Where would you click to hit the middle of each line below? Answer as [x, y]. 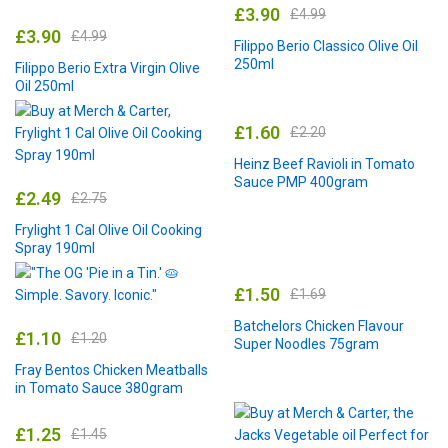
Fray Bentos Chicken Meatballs [111, 369]
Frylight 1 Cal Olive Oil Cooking [108, 229]
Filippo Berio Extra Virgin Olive [107, 67]
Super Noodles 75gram [306, 343]
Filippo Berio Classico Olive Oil [326, 45]
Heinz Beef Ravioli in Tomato [324, 163]
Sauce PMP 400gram [301, 181]
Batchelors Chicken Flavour [319, 325]
